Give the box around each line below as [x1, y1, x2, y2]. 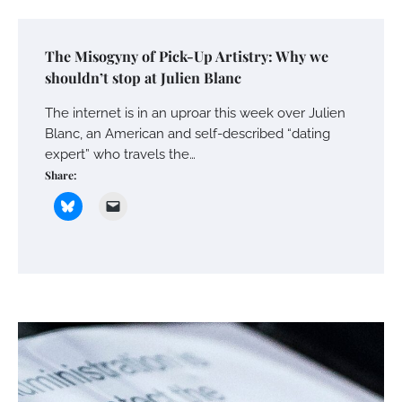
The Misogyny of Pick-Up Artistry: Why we [45, 47, 328, 66]
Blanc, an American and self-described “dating [45, 126, 330, 142]
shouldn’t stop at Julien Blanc [45, 68, 241, 88]
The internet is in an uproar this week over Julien [45, 105, 345, 121]
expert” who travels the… [45, 146, 196, 162]
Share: [45, 168, 76, 183]
